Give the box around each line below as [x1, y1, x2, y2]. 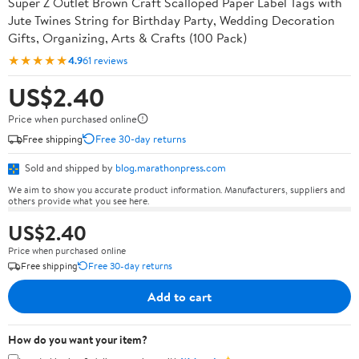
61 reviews [83, 52, 127, 67]
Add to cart [147, 287, 212, 305]
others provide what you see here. [8, 193, 149, 208]
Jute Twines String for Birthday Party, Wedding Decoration [8, 11, 335, 29]
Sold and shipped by [22, 160, 115, 175]
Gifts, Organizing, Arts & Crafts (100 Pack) [8, 29, 247, 46]
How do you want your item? [8, 331, 147, 348]
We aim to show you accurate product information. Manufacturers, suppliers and [8, 182, 345, 196]
